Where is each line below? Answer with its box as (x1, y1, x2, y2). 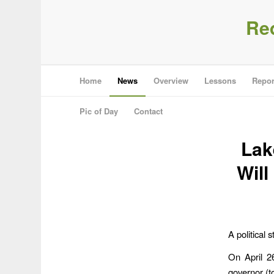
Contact (134, 105, 163, 117)
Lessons (204, 75, 237, 86)
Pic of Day (80, 105, 119, 117)
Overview (154, 75, 189, 86)
